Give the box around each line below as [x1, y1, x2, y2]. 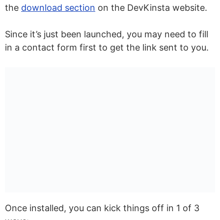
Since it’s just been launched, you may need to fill [5, 28, 208, 39]
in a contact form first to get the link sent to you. [5, 42, 209, 53]
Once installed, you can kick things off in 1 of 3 [5, 203, 199, 214]
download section [21, 2, 95, 13]
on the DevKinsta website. [95, 2, 207, 13]
